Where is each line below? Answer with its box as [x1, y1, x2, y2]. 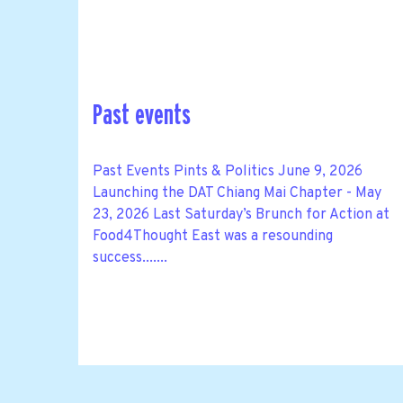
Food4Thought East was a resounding [93, 227, 333, 246]
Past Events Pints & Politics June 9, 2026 [93, 162, 363, 181]
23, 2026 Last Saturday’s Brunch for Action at [93, 205, 390, 224]
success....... [93, 248, 167, 267]
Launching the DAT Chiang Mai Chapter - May [93, 184, 381, 202]
